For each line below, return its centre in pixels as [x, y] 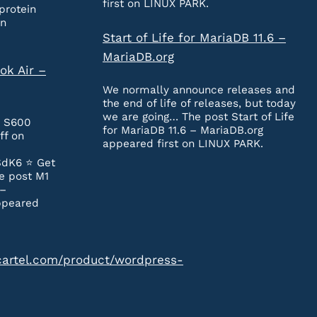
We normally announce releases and [199, 90]
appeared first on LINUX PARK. [183, 144]
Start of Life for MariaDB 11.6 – [194, 37]
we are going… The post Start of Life [198, 117]
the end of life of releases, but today [199, 104]
